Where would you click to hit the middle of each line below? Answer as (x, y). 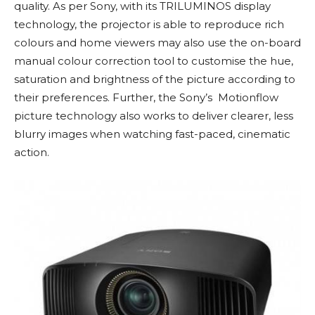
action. (32, 152)
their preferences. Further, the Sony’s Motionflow (146, 97)
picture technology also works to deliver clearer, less (154, 115)
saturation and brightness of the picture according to (155, 79)
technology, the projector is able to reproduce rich (149, 24)
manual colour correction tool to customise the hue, (154, 60)
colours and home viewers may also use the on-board (157, 42)
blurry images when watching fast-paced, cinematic (152, 134)
